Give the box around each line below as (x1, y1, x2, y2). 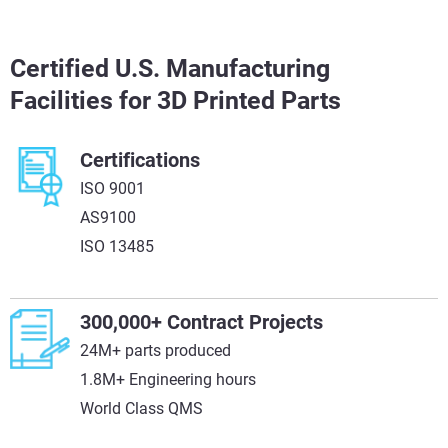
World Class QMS (80, 399, 203, 418)
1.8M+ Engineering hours (80, 370, 256, 389)
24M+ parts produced (80, 341, 231, 360)
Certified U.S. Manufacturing (10, 54, 330, 83)
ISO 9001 (80, 179, 149, 198)
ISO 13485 (80, 237, 154, 256)
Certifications (80, 148, 200, 172)
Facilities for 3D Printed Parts (10, 86, 341, 115)
